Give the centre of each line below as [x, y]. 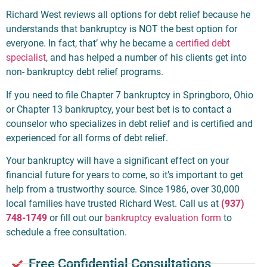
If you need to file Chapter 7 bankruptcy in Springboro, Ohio [130, 95]
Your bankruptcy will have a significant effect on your [117, 161]
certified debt [203, 44]
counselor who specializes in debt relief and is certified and [129, 123]
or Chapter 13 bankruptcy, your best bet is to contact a [119, 109]
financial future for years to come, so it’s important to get [125, 175]
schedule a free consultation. [66, 232]
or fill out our [76, 218]
